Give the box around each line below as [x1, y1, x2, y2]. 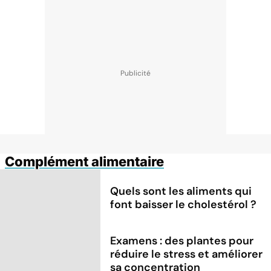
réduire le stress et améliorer [110, 246, 263, 261]
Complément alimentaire [5, 153, 164, 169]
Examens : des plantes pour [110, 233, 254, 248]
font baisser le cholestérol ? [110, 197, 257, 212]
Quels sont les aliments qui [110, 183, 252, 198]
